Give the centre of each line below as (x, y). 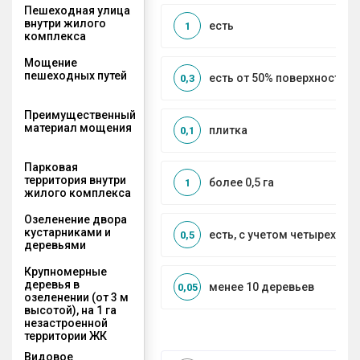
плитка (228, 131)
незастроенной (66, 323)
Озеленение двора (76, 219)
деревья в (52, 284)
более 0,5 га (241, 183)
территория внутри (75, 180)
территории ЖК (65, 335)
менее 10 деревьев (262, 287)
